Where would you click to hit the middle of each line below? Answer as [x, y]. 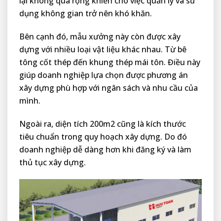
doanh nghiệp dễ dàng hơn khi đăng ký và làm [105, 149]
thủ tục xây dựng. [53, 162]
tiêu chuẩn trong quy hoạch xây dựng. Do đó [103, 136]
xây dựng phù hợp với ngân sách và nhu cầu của [109, 88]
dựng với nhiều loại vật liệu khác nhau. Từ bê [103, 50]
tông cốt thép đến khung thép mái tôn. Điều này [110, 62]
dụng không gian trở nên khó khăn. [86, 14]
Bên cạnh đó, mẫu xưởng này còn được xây [100, 37]
